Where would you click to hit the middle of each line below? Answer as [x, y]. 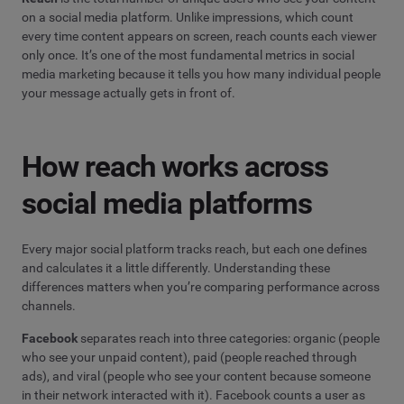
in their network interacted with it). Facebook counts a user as [193, 395]
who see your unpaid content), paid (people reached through [189, 357]
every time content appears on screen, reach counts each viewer [199, 37]
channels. [49, 305]
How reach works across [175, 166]
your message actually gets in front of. [129, 93]
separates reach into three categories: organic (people [229, 338]
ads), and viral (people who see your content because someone [196, 376]
